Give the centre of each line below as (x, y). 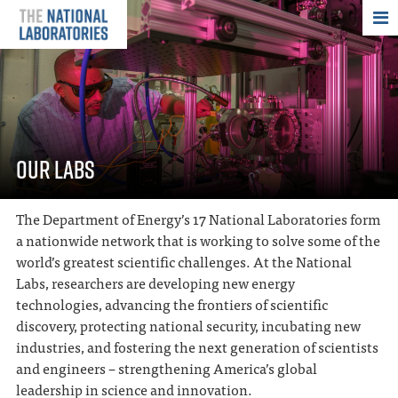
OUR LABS (55, 169)
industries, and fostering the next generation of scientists (197, 347)
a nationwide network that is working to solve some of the (198, 240)
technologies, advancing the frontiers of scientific (171, 304)
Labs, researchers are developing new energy (155, 283)
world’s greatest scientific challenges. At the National (183, 262)
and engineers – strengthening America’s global (166, 368)
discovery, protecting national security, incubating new (188, 326)
